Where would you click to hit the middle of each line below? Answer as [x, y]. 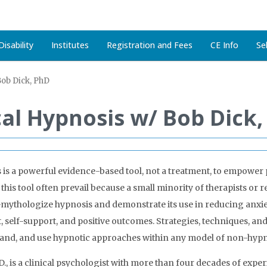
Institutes [70, 45]
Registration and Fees [150, 45]
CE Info [224, 45]
